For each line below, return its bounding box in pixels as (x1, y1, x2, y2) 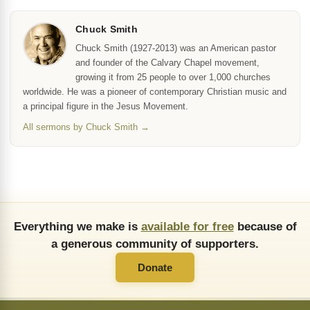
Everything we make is (13, 219, 141, 233)
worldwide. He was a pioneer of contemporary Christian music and (23, 86, 286, 97)
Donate (138, 262, 172, 273)
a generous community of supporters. (51, 237, 259, 250)
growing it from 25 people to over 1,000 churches (75, 72, 271, 82)
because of (233, 219, 297, 233)
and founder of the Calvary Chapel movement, (75, 57, 259, 68)
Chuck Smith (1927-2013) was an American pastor (75, 43, 276, 53)
